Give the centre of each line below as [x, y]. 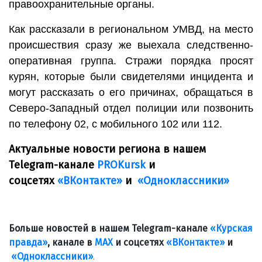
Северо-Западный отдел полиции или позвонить [131, 108]
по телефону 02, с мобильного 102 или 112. [116, 124]
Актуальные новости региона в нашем [107, 149]
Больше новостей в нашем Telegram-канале [109, 228]
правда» [28, 242]
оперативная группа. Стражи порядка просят [131, 61]
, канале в [71, 242]
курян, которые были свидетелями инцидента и [131, 76]
